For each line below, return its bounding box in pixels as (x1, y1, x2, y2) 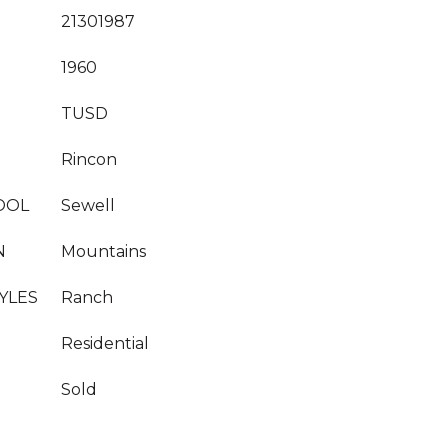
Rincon (61, 150, 117, 169)
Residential (61, 334, 149, 353)
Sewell (61, 196, 115, 215)
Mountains (61, 242, 146, 261)
